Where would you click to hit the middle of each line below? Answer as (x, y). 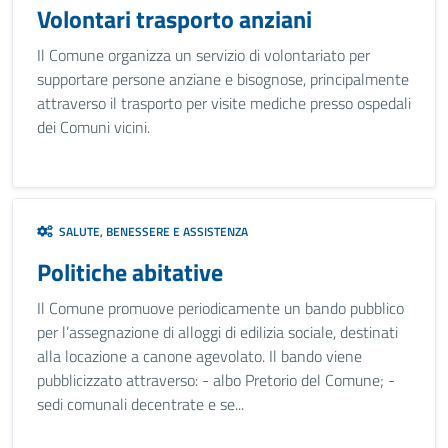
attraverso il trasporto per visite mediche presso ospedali (224, 103)
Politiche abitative (130, 272)
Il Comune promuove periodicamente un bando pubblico (220, 308)
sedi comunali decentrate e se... (140, 404)
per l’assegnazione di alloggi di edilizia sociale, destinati (217, 332)
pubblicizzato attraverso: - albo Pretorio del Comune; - (216, 380)
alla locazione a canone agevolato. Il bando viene (199, 356)
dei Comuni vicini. (93, 127)
